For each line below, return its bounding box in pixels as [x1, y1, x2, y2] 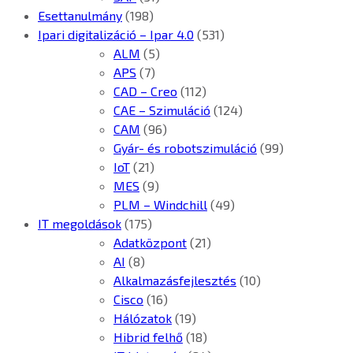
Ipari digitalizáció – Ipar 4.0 [38, 26, 194, 42]
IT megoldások [38, 215, 121, 231]
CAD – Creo [113, 83, 177, 98]
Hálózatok [113, 310, 172, 325]
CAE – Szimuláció [113, 102, 210, 117]
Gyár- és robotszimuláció [113, 139, 257, 155]
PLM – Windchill [113, 196, 207, 212]
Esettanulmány [38, 7, 122, 23]
